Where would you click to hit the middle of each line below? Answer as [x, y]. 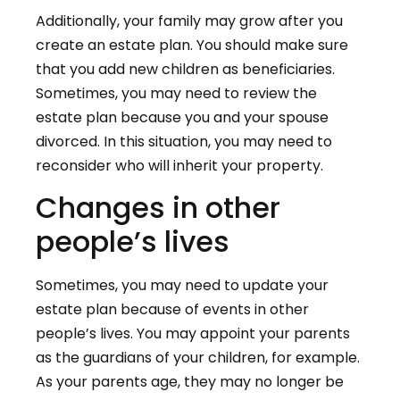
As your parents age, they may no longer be [190, 381]
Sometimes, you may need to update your [182, 285]
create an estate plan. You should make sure [192, 46]
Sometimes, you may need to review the [176, 94]
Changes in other [158, 207]
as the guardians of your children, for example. [198, 357]
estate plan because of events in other [172, 309]
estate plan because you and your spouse [182, 118]
